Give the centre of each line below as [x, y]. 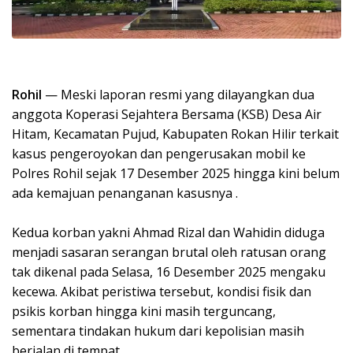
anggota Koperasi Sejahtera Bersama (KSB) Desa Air [167, 114]
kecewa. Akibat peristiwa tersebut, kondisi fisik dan [162, 291]
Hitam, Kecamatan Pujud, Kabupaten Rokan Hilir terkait [175, 134]
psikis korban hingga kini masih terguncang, [144, 311]
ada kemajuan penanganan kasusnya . [125, 193]
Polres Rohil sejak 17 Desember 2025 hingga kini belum [176, 173]
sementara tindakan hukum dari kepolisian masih [158, 331]
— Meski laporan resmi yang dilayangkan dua [180, 94]
